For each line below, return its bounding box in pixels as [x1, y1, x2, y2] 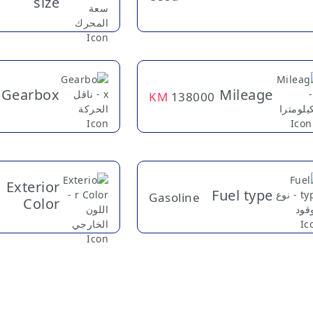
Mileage [219, 85, 273, 105]
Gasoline [149, 189, 200, 205]
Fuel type [212, 186, 273, 205]
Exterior [6, 177, 60, 197]
